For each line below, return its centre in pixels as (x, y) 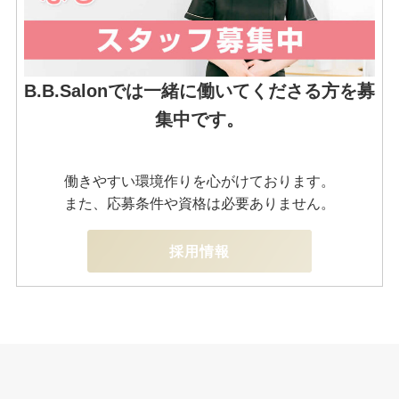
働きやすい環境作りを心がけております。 (199, 181)
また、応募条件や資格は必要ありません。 (199, 204)
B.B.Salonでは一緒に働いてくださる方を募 (199, 91)
